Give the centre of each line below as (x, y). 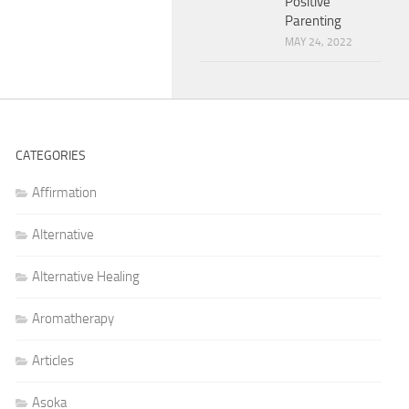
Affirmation (65, 193)
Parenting (313, 21)
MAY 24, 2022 (319, 42)
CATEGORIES (51, 156)
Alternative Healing (86, 277)
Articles (53, 361)
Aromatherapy (73, 319)
